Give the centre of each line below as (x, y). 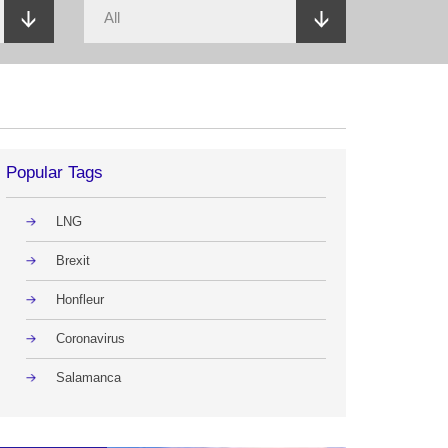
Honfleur (80, 299)
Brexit (73, 260)
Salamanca (88, 377)
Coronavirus (90, 338)
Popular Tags (54, 172)
